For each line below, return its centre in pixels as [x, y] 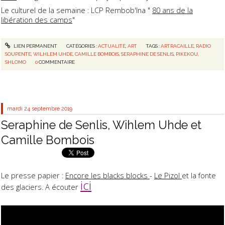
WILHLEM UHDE [53, 54]
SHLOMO [16, 62]
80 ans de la [173, 10]
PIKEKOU [187, 54]
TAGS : [154, 46]
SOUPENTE [18, 54]
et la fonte [199, 175]
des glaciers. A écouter [41, 187]
